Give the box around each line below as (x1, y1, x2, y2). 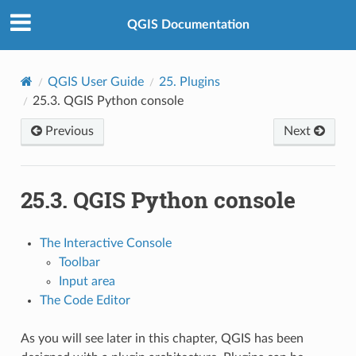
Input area (58, 274, 115, 288)
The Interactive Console (39, 236, 172, 250)
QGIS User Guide (47, 75, 144, 88)
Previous (41, 124, 94, 137)
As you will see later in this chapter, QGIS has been (20, 331, 304, 345)
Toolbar (58, 255, 100, 269)
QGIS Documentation (127, 18, 250, 32)
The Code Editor (39, 293, 130, 307)
